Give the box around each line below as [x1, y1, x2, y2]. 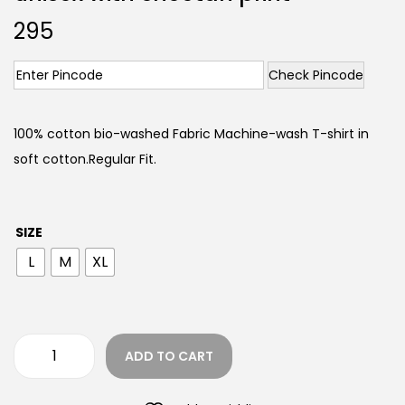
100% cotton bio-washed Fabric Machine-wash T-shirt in [14, 124, 369, 143]
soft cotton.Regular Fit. [14, 149, 156, 168]
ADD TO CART [125, 346, 213, 365]
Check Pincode [268, 65, 363, 84]
